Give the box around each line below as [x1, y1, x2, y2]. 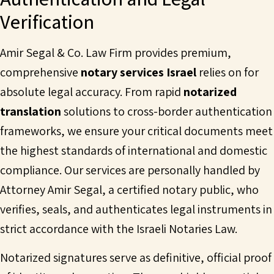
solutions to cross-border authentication [61, 103, 272, 120]
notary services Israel [81, 64, 196, 81]
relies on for [196, 64, 259, 81]
